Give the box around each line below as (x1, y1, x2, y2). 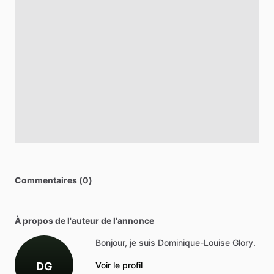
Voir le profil (95, 260, 143, 271)
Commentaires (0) (15, 175, 92, 186)
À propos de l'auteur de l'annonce (15, 215, 154, 226)
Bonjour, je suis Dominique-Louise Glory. (95, 237, 256, 248)
